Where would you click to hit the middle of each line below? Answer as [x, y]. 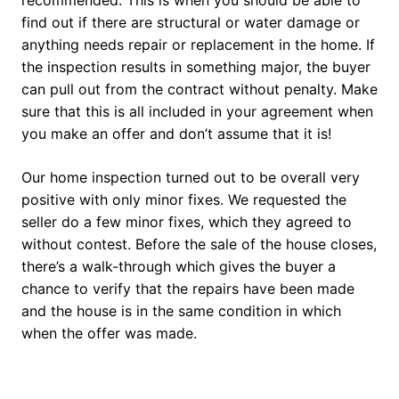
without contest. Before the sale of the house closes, [199, 244]
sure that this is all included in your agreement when [197, 112]
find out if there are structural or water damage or [191, 23]
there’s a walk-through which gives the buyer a [179, 267]
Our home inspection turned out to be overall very [191, 178]
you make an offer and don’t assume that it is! [176, 134]
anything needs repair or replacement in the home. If [198, 45]
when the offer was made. [109, 334]
